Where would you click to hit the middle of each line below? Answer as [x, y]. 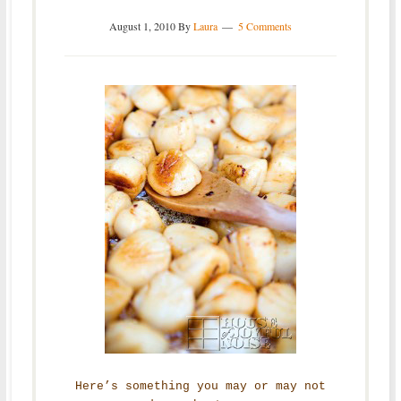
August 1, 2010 [142, 26]
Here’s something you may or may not [200, 386]
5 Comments [264, 26]
